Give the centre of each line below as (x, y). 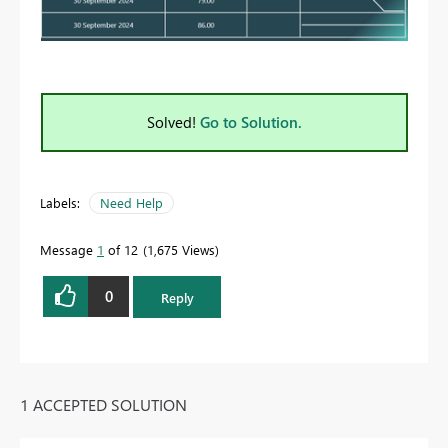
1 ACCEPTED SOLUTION (103, 405)
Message (68, 249)
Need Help (131, 202)
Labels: (60, 202)
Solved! (173, 121)
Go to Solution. (251, 121)
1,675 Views (181, 249)
